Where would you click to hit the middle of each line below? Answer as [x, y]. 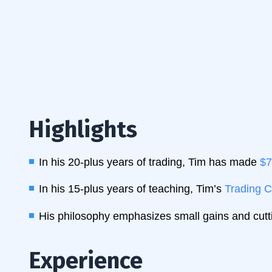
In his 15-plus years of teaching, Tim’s [132, 189]
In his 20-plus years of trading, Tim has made [149, 162]
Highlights [83, 129]
